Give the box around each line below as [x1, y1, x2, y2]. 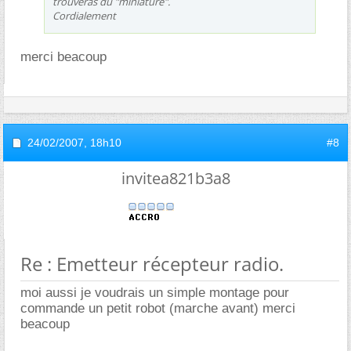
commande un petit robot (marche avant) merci [20, 300, 295, 316]
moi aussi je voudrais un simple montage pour [20, 284, 289, 300]
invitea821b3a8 [121, 167, 230, 189]
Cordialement [52, 8, 116, 23]
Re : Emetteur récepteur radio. [20, 250, 284, 277]
